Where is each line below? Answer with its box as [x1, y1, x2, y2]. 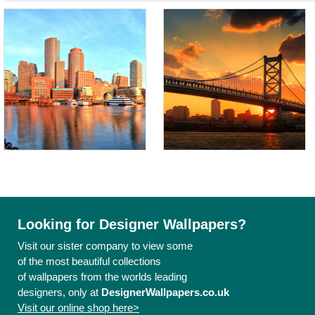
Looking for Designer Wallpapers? [18, 216, 246, 232]
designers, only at [18, 285, 101, 298]
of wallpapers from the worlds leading [18, 270, 187, 283]
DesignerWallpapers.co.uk [101, 285, 229, 298]
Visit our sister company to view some [18, 239, 193, 252]
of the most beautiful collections [18, 255, 161, 267]
